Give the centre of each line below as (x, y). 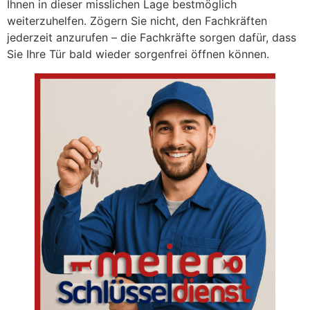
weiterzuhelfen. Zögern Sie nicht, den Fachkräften (137, 21)
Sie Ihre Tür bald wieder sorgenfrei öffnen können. (138, 54)
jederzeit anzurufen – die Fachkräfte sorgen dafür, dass (152, 38)
